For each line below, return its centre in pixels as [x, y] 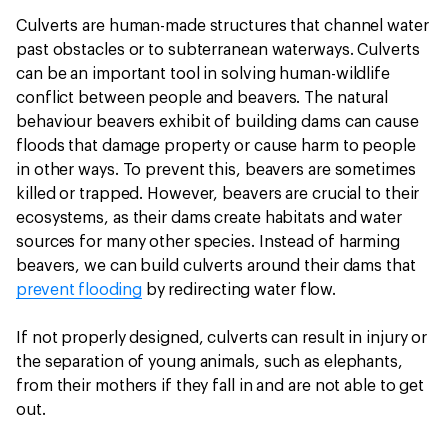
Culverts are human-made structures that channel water [222, 26]
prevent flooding [79, 290]
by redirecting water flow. [241, 290]
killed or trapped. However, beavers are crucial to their [218, 194]
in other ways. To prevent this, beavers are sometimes [216, 170]
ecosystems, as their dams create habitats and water [209, 218]
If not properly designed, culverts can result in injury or [222, 338]
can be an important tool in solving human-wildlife [203, 74]
